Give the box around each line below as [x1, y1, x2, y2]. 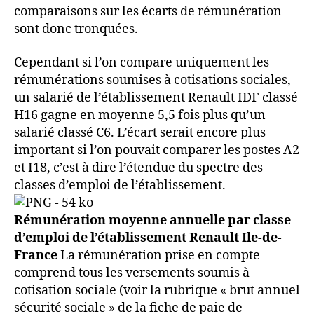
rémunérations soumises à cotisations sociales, [14, 71, 291, 88]
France [14, 247, 57, 264]
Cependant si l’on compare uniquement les [14, 54, 269, 71]
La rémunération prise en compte [57, 247, 260, 264]
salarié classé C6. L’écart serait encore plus [14, 124, 266, 141]
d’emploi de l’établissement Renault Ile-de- [14, 229, 282, 246]
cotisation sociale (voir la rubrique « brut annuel [14, 282, 300, 299]
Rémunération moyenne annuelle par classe [14, 212, 291, 228]
